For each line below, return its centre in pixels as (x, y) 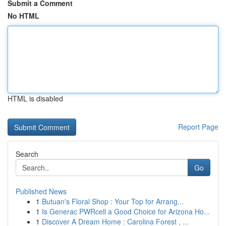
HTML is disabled (35, 98)
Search (27, 154)
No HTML (23, 16)
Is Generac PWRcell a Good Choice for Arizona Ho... (126, 211)
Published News (41, 191)
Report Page (198, 127)
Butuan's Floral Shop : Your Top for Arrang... (113, 201)
